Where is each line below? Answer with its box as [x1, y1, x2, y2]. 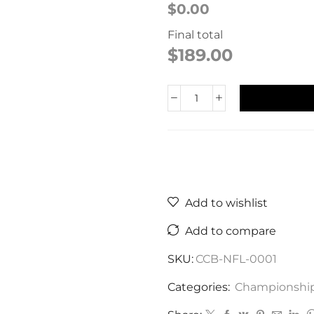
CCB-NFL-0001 [196, 252, 277, 266]
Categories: [168, 280, 233, 294]
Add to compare [185, 224, 276, 238]
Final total [168, 28, 223, 42]
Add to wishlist [185, 196, 268, 210]
